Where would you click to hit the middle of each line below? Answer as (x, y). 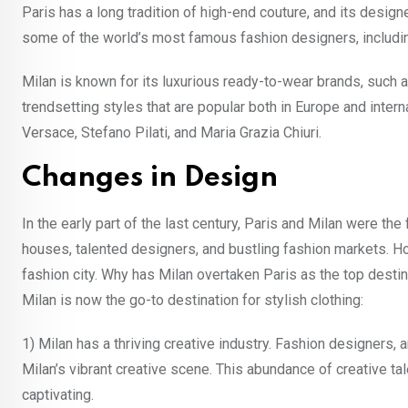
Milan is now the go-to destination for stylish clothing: (193, 300)
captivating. (58, 394)
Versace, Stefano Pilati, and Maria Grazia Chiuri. (172, 132)
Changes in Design (150, 178)
